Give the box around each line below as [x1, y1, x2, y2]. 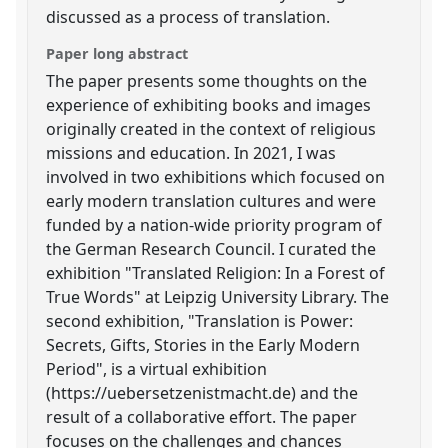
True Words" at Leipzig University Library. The [46, 285, 390, 308]
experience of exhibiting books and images [46, 93, 372, 116]
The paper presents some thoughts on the [46, 69, 368, 92]
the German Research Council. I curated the [46, 237, 377, 260]
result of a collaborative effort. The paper [46, 405, 358, 428]
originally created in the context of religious [46, 117, 377, 140]
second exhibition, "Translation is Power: [46, 309, 354, 332]
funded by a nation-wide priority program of [46, 213, 383, 236]
